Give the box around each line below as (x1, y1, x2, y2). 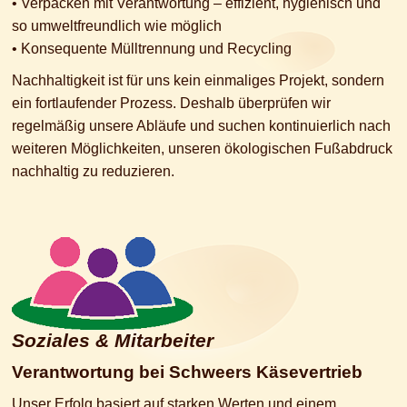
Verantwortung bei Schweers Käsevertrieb (12, 362, 362, 382)
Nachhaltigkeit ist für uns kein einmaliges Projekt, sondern (12, 73, 384, 89)
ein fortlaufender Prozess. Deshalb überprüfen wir (12, 95, 331, 112)
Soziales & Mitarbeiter (12, 330, 213, 352)
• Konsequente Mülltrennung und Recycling (12, 41, 292, 57)
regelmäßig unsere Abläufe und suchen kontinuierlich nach (12, 118, 391, 134)
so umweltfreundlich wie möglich (12, 18, 222, 35)
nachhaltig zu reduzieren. (12, 164, 174, 180)
